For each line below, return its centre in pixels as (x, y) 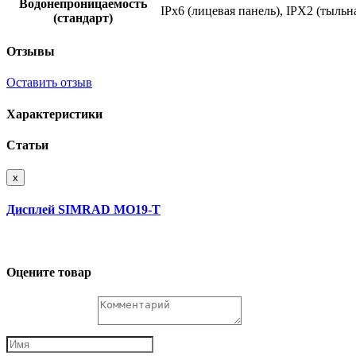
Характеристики (54, 114)
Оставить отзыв (49, 83)
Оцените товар (49, 272)
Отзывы (31, 51)
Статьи (27, 145)
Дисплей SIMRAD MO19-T (83, 210)
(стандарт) (83, 17)
